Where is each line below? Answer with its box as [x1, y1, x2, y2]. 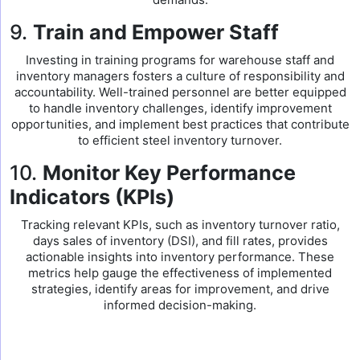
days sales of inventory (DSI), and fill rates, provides [32, 233, 328, 248]
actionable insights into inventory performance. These [26, 249, 334, 264]
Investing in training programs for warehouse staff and [26, 52, 334, 67]
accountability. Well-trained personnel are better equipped [14, 84, 346, 100]
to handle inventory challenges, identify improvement [28, 100, 332, 116]
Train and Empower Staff [33, 20, 279, 44]
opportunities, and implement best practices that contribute [10, 117, 350, 132]
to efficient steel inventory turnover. [78, 133, 282, 148]
